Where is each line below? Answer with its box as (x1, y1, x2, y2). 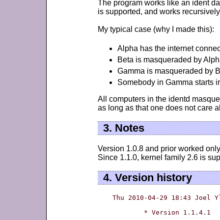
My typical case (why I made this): (97, 25, 214, 34)
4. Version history (103, 171, 192, 184)
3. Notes (103, 122, 144, 135)
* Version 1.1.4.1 (112, 208, 144, 216)
